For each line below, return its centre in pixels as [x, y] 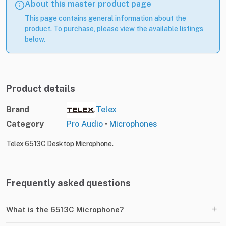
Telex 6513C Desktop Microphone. [60, 144]
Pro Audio [85, 124]
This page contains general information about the [105, 18]
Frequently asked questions [68, 183]
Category [25, 124]
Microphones [133, 124]
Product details [41, 89]
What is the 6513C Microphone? [65, 209]
